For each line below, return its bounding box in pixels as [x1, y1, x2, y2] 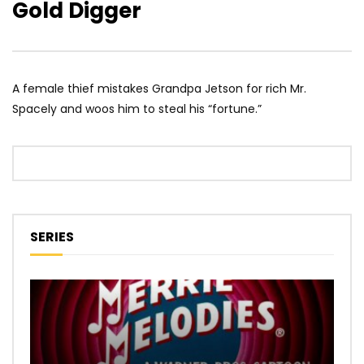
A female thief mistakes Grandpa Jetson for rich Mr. [12, 80, 306, 97]
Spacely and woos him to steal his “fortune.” [12, 101, 262, 118]
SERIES [30, 227, 74, 247]
